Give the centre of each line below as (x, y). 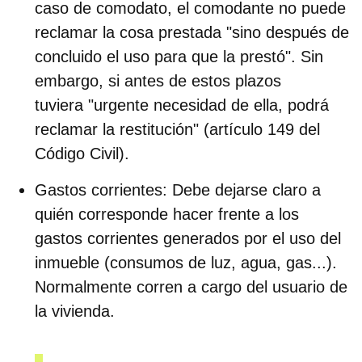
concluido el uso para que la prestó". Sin (179, 56)
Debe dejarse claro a (246, 189)
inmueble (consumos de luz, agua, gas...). (186, 262)
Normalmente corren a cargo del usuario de (191, 286)
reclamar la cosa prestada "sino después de (192, 32)
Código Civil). (84, 153)
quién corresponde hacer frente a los (167, 214)
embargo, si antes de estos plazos (158, 80)
